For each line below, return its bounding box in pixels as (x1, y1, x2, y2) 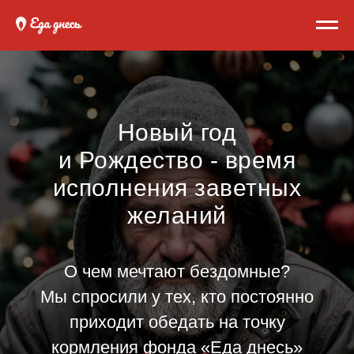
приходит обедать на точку (69, 312, 285, 332)
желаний (127, 202, 227, 228)
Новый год (117, 119, 237, 145)
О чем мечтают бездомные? (64, 262, 290, 281)
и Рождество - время (58, 147, 296, 173)
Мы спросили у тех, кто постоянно (40, 287, 314, 307)
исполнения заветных (52, 175, 302, 201)
